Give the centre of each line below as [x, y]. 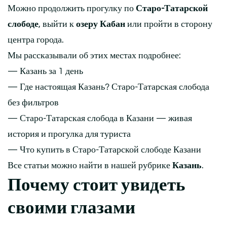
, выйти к [57, 24]
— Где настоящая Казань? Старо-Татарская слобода [108, 87]
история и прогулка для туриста [69, 134]
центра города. [36, 40]
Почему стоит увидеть [97, 185]
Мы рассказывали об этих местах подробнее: [94, 56]
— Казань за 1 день [45, 71]
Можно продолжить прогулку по [72, 9]
